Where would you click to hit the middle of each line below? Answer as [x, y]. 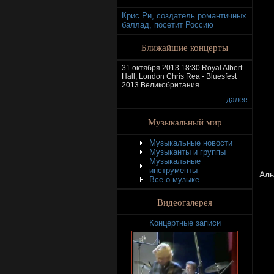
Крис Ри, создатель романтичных [184, 16]
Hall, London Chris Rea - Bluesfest [179, 76]
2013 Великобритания [161, 85]
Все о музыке [174, 180]
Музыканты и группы [187, 152]
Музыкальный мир [185, 122]
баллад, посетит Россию [168, 25]
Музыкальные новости [191, 143]
